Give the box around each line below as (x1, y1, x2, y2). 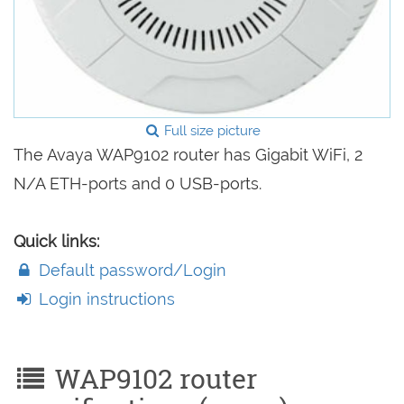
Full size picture (161, 123, 262, 140)
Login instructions (34, 289, 176, 309)
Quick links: (14, 232, 99, 252)
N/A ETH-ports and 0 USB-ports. (14, 174, 262, 194)
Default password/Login (34, 261, 227, 280)
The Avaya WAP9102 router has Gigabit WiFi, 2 (14, 145, 363, 165)
